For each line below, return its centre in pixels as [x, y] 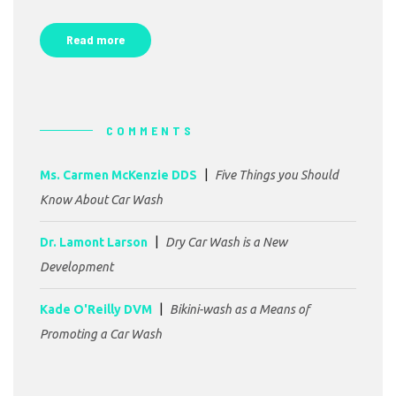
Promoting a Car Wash [101, 335]
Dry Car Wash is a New [226, 243]
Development [76, 267]
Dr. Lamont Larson [94, 243]
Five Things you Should [277, 175]
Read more [95, 40]
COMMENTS [150, 131]
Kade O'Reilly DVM [96, 310]
